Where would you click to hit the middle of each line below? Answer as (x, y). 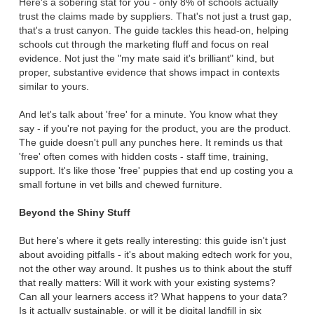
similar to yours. (54, 86)
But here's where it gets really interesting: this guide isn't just (152, 240)
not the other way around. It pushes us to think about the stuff (155, 268)
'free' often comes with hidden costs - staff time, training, (144, 156)
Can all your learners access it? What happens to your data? (153, 296)
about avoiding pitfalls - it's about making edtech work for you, (156, 254)
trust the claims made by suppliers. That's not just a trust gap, (155, 16)
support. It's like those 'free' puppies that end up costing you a (156, 170)
